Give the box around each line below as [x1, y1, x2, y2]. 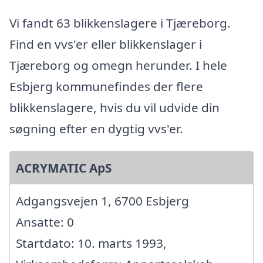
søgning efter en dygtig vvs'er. [9, 120, 183, 137]
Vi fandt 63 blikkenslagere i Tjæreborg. [9, 15, 231, 32]
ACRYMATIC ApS [16, 160, 112, 177]
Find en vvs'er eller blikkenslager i [9, 36, 202, 53]
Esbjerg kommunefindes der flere [9, 78, 203, 95]
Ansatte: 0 [16, 214, 74, 231]
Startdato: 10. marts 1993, [16, 235, 167, 252]
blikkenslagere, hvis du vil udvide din [9, 99, 220, 116]
